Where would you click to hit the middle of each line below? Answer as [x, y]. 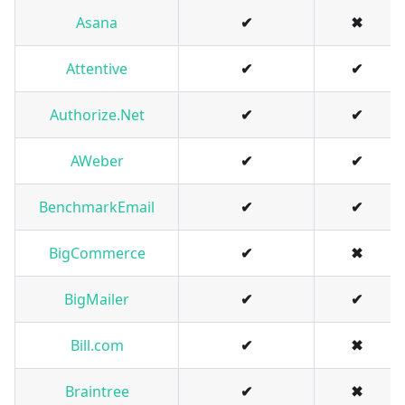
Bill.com [97, 346]
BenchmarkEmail [97, 207]
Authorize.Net [97, 115]
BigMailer [97, 300]
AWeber [97, 161]
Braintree [97, 392]
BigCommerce [97, 254]
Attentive [97, 69]
